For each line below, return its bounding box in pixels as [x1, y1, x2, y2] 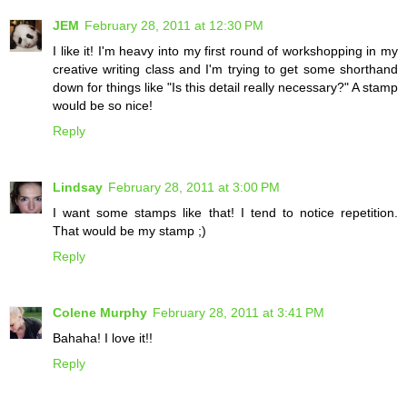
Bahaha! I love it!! [53, 331, 153, 346]
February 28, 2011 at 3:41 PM [153, 305, 324, 321]
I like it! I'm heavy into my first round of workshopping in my [53, 44, 398, 59]
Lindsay [53, 180, 103, 195]
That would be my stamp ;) [53, 223, 206, 239]
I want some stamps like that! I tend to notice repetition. [53, 205, 398, 221]
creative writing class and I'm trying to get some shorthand [53, 62, 398, 77]
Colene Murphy [53, 305, 147, 321]
